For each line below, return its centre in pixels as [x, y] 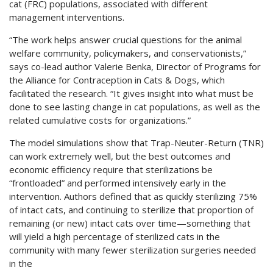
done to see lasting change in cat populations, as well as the [135, 106]
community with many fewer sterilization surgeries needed [133, 250]
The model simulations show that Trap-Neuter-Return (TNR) [136, 142]
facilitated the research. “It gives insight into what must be [131, 93]
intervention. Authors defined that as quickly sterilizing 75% [133, 196]
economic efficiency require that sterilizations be [111, 169]
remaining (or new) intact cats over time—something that [130, 223]
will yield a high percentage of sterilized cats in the [115, 236]
